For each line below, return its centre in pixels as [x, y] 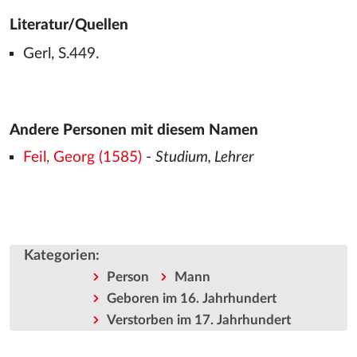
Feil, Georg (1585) [82, 157]
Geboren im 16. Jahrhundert [191, 299]
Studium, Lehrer [204, 157]
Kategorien [60, 256]
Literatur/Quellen [69, 25]
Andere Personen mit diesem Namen [134, 130]
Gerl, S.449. [61, 54]
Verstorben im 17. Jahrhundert [198, 320]
